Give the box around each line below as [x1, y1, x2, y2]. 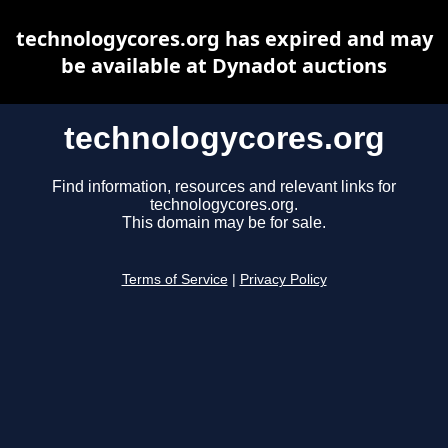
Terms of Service [121, 272, 228, 288]
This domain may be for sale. [122, 214, 326, 232]
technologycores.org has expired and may [15, 25, 433, 52]
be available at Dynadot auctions [61, 52, 387, 79]
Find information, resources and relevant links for [52, 178, 396, 196]
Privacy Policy [239, 272, 327, 288]
